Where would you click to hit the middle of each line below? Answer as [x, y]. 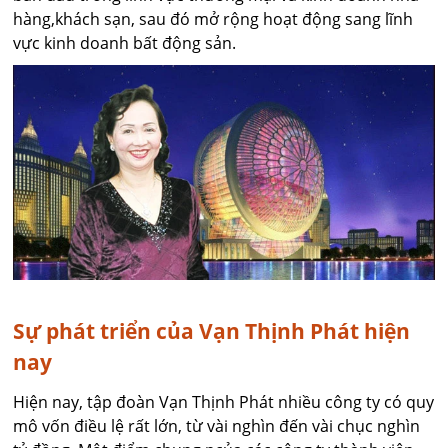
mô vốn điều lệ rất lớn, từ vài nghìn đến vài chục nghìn [217, 425]
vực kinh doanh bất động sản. [125, 42]
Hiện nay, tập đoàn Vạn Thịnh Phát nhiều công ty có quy [224, 401]
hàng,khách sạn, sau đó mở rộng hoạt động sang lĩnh [213, 18]
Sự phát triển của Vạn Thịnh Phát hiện [212, 330]
